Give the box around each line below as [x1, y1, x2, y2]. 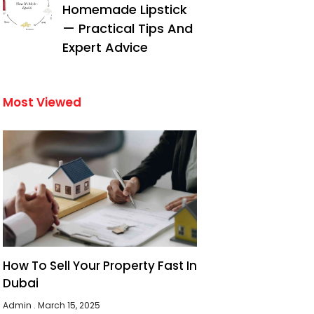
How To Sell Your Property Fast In [3, 257, 198, 275]
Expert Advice [62, 39, 149, 56]
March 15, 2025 [36, 299, 101, 312]
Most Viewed [3, 94, 82, 111]
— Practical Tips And [62, 20, 193, 37]
